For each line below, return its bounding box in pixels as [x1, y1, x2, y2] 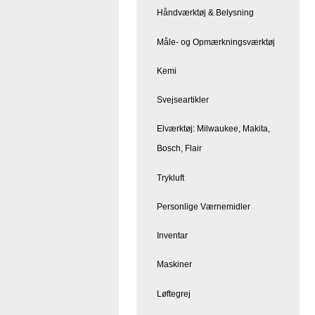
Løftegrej [157, 288, 191, 299]
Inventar [157, 231, 188, 241]
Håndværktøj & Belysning [157, 8, 254, 18]
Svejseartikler [157, 95, 209, 105]
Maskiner [157, 259, 192, 270]
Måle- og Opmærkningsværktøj [157, 37, 275, 47]
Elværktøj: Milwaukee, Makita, [157, 124, 270, 134]
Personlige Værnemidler [157, 201, 250, 212]
